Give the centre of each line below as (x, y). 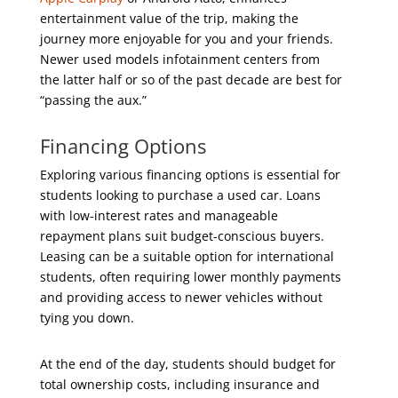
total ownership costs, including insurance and (179, 384)
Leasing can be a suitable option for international (187, 256)
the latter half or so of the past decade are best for (191, 79)
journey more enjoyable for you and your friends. (186, 38)
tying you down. (87, 317)
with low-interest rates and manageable (159, 215)
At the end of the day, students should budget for (187, 363)
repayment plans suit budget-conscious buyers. (182, 235)
